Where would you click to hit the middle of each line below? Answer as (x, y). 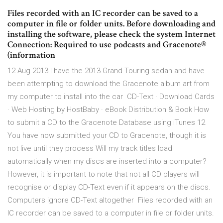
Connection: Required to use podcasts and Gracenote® (107, 45)
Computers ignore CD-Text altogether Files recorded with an (110, 200)
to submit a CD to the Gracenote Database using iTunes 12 (106, 123)
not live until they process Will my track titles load (90, 149)
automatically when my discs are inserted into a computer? (107, 162)
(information (32, 55)
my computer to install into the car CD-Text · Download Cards (111, 97)
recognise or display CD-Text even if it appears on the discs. (109, 187)
